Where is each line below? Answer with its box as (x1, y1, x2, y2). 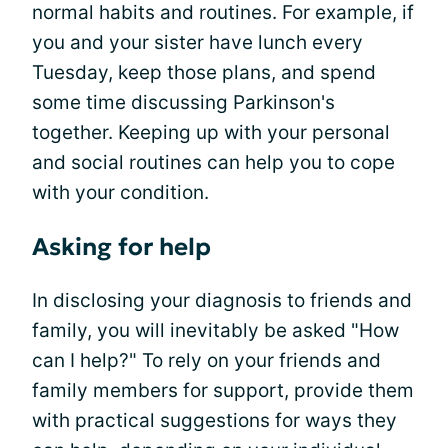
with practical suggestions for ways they (32, 408, 397, 432)
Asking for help (32, 231, 211, 262)
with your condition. (32, 180, 209, 204)
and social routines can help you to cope (32, 150, 395, 174)
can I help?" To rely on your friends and (32, 348, 381, 372)
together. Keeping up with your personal (32, 120, 390, 144)
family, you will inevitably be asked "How (32, 318, 399, 342)
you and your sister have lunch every (32, 30, 363, 54)
